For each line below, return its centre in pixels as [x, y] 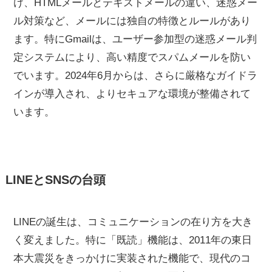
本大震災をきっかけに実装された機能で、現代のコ [132, 258]
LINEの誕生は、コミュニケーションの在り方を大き [133, 222]
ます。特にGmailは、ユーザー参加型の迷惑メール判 [135, 39]
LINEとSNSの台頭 [55, 179]
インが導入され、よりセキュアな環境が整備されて [132, 94]
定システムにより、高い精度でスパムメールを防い [132, 58]
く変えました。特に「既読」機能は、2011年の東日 [133, 240]
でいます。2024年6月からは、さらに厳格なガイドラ [136, 76]
